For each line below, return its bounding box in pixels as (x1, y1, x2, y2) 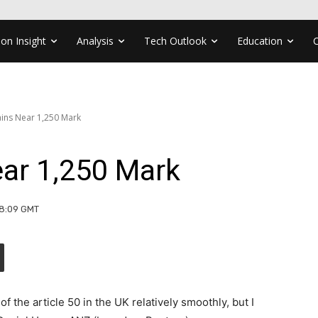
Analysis (77, 33, 114, 48)
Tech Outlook (144, 33, 207, 48)
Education (237, 33, 283, 48)
